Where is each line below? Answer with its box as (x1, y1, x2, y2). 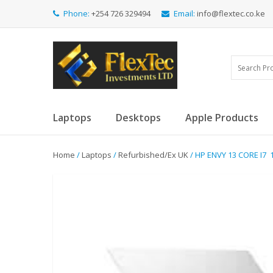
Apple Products (185, 111, 258, 124)
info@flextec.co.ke (197, 8, 265, 19)
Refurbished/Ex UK (118, 149, 188, 160)
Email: (174, 8, 195, 19)
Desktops (116, 111, 161, 124)
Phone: (63, 8, 90, 19)
